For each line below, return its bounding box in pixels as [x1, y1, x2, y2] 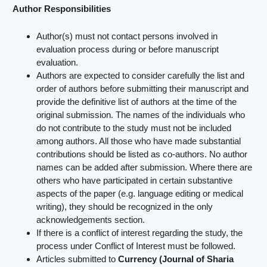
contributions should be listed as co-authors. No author [36, 148, 248, 159]
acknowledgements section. [36, 214, 145, 225]
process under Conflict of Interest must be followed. [36, 240, 236, 251]
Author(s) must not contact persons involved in [36, 30, 218, 41]
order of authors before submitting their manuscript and [36, 83, 249, 94]
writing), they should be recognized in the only [36, 201, 213, 212]
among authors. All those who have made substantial [36, 135, 241, 146]
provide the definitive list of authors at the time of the [36, 96, 237, 107]
